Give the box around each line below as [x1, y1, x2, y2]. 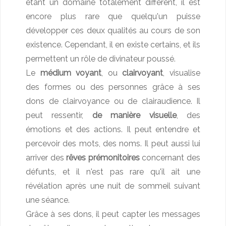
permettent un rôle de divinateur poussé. [26, 54, 176, 64]
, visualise [163, 68, 201, 78]
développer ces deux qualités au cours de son [26, 26, 200, 36]
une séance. [26, 195, 70, 205]
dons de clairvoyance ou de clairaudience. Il [26, 96, 200, 106]
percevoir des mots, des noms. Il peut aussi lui [26, 139, 200, 149]
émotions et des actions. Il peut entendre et [26, 125, 200, 135]
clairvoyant [122, 68, 163, 78]
